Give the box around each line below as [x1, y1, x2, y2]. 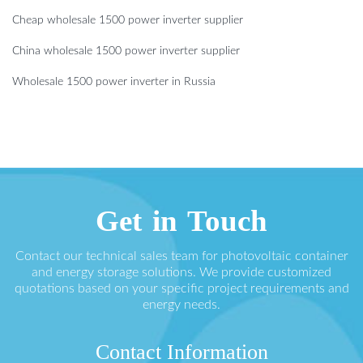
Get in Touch [96, 204, 267, 238]
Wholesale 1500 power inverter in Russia [12, 76, 216, 88]
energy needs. [143, 298, 220, 312]
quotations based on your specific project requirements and [14, 282, 349, 296]
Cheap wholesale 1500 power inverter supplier [12, 15, 243, 27]
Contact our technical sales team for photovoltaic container [15, 250, 348, 263]
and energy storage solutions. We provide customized [32, 266, 331, 280]
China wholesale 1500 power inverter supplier [12, 45, 240, 58]
